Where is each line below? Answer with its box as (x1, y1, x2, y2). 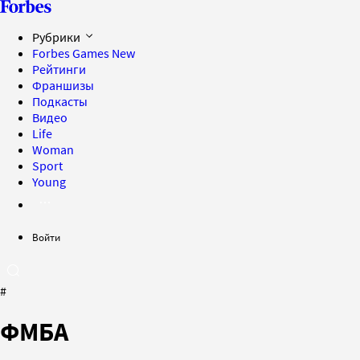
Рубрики (32, 29, 83, 45)
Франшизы (32, 77, 94, 93)
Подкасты (32, 93, 88, 109)
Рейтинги (32, 61, 86, 77)
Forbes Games (32, 45, 112, 61)
